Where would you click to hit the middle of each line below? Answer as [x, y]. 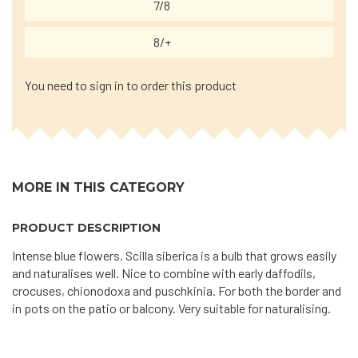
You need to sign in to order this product [131, 85]
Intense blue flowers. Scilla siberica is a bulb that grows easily [174, 255]
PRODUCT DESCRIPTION [86, 228]
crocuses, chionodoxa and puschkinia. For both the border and [177, 290]
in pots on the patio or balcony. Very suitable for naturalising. [171, 308]
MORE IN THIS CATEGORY [98, 187]
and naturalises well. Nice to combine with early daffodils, [164, 273]
